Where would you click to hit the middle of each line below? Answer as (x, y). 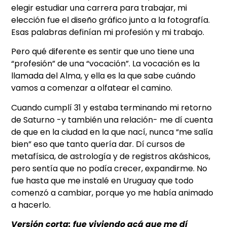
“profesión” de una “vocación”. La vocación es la (106, 64)
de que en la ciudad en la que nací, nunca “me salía (112, 132)
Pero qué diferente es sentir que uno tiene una (103, 52)
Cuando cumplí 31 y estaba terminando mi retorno (112, 107)
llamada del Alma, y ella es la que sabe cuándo (104, 76)
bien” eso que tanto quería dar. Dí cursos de (98, 144)
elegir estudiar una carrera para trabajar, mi (99, 8)
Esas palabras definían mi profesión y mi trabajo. (108, 32)
